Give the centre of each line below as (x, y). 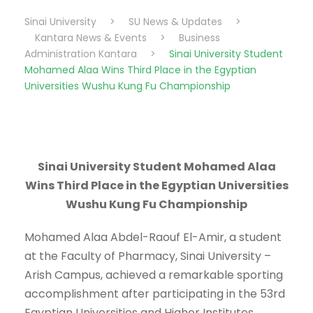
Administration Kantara (81, 54)
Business (199, 38)
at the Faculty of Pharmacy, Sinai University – (148, 256)
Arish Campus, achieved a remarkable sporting (154, 275)
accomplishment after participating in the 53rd (155, 294)
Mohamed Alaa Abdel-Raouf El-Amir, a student (153, 238)
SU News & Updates (175, 22)
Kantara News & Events (91, 38)
